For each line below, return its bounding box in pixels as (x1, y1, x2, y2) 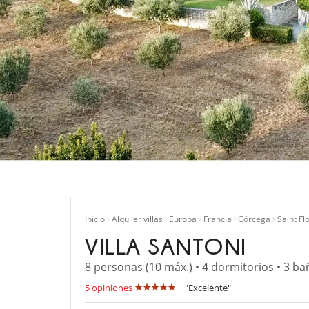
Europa (169, 213, 197, 226)
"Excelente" (185, 281, 231, 295)
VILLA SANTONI (85, 233, 247, 258)
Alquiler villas (111, 213, 163, 226)
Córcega (238, 213, 270, 226)
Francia (203, 213, 232, 226)
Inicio (85, 213, 105, 226)
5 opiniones (85, 281, 132, 295)
